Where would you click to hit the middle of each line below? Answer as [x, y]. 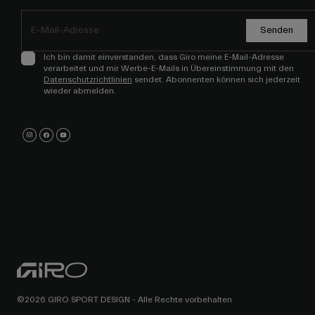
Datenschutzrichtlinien [88, 80]
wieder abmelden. [80, 91]
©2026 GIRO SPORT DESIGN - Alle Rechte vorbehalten [124, 300]
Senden [277, 31]
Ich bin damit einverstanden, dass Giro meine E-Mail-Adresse [164, 57]
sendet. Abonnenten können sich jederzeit [216, 80]
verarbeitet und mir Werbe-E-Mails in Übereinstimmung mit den [169, 69]
